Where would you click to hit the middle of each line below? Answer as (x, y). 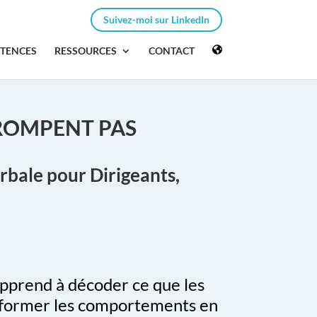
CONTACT (172, 51)
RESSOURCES (86, 51)
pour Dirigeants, (114, 175)
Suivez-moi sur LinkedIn (156, 19)
